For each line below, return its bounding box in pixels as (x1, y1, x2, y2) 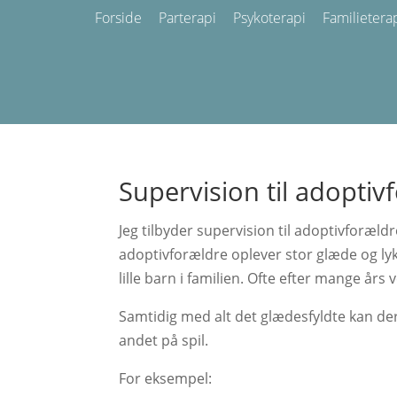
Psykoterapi (233, 8, 306, 27)
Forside (95, 8, 142, 27)
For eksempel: (119, 368, 213, 388)
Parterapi (159, 8, 216, 27)
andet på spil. (119, 330, 209, 350)
